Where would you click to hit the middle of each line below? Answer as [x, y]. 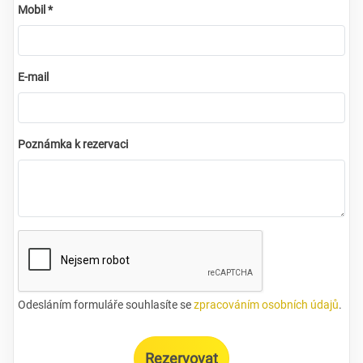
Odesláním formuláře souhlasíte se [106, 304]
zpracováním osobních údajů [266, 304]
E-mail [33, 77]
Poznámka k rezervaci [73, 144]
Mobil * [35, 9]
